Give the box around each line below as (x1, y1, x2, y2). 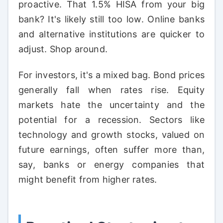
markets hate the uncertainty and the (18, 100, 205, 111)
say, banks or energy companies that (18, 159, 205, 170)
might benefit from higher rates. (18, 174, 157, 185)
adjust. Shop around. (18, 44, 108, 55)
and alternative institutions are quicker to (18, 29, 205, 40)
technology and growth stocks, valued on (18, 129, 205, 140)
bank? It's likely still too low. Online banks (18, 14, 205, 25)
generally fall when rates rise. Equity (18, 85, 205, 96)
